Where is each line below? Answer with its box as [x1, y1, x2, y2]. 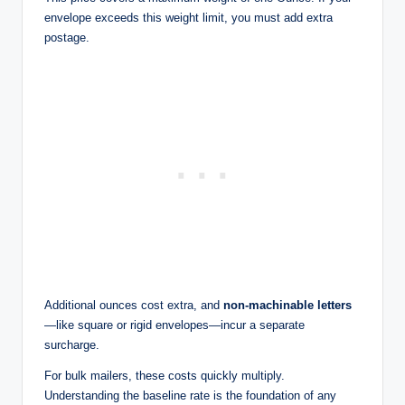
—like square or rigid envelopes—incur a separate [44, 317, 305, 332]
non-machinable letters [223, 297, 352, 312]
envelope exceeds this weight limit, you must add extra [44, 10, 333, 24]
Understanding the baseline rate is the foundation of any [44, 388, 336, 402]
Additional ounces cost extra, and [44, 297, 223, 312]
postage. [44, 30, 89, 44]
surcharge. [44, 337, 99, 352]
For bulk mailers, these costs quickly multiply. [44, 368, 285, 382]
